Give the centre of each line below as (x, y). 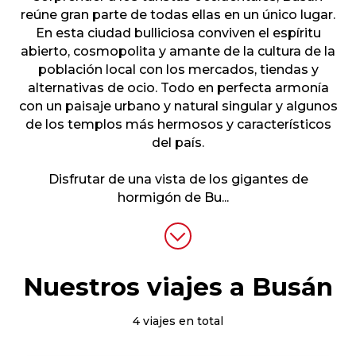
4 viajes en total (178, 321)
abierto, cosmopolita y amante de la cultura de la (178, 51)
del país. (178, 143)
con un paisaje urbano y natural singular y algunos (178, 106)
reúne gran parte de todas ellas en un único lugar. (178, 15)
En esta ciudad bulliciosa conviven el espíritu (178, 33)
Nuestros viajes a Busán (178, 287)
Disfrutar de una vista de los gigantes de (178, 179)
